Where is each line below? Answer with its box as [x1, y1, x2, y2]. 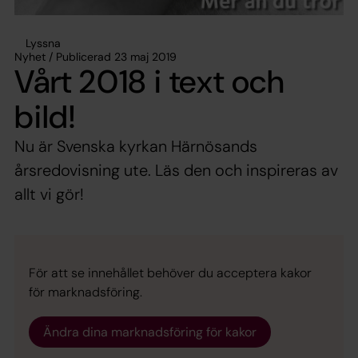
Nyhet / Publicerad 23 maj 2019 [14, 49, 177, 64]
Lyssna [26, 35, 61, 50]
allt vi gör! [14, 183, 84, 205]
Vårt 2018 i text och [14, 60, 285, 102]
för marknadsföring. [29, 283, 142, 300]
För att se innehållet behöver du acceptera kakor [29, 264, 312, 281]
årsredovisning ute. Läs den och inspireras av [14, 159, 338, 181]
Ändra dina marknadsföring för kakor [43, 323, 257, 340]
